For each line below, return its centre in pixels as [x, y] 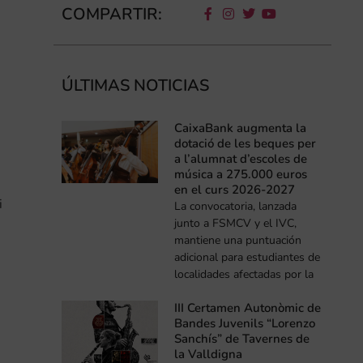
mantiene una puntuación [238, 240]
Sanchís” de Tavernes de [242, 338]
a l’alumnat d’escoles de [241, 158]
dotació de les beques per [246, 143]
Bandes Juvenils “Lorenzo [245, 323]
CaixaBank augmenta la [241, 128]
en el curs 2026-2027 [235, 189]
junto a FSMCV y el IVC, [236, 223]
